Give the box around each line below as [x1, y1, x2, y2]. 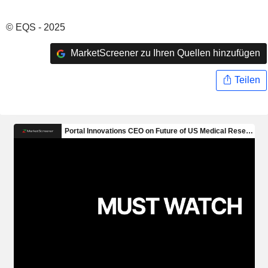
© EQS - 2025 [6, 22, 65, 32]
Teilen [232, 75, 260, 86]
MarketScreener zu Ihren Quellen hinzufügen [68, 48, 260, 59]
